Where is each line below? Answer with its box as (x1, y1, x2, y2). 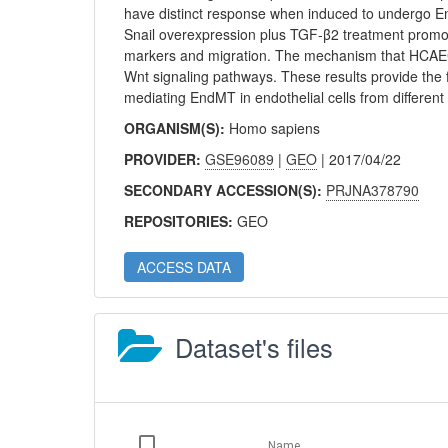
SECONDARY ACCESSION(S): (124, 180, 327, 200)
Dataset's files (175, 329, 334, 365)
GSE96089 (205, 149, 275, 169)
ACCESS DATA (137, 257, 232, 277)
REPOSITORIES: (124, 211, 238, 231)
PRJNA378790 (326, 180, 420, 200)
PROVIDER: (124, 149, 206, 169)
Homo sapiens (229, 118, 321, 138)
